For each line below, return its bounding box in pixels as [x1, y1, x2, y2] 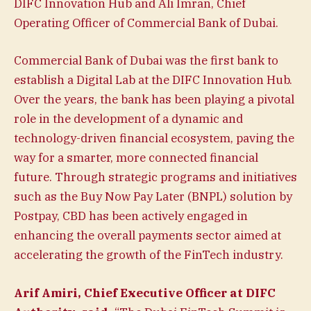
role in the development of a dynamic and [14, 111, 243, 127]
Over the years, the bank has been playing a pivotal [14, 92, 294, 108]
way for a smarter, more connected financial [14, 150, 258, 166]
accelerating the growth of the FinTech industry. [14, 247, 283, 263]
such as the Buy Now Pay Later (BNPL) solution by [14, 189, 292, 205]
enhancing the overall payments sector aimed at [14, 228, 281, 244]
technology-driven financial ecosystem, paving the [14, 131, 294, 146]
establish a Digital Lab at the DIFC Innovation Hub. [14, 72, 292, 88]
